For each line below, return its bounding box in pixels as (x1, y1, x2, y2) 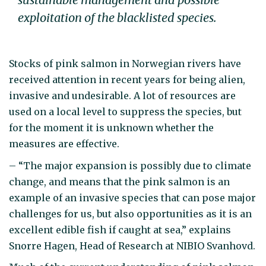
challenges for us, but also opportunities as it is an (9, 207, 252, 220)
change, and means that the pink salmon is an (9, 175, 230, 188)
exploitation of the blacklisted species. (18, 9, 216, 25)
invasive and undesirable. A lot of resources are (9, 90, 236, 102)
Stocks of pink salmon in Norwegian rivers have (9, 58, 241, 70)
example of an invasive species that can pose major (9, 191, 256, 204)
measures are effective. (9, 138, 119, 150)
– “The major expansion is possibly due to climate (9, 159, 251, 172)
